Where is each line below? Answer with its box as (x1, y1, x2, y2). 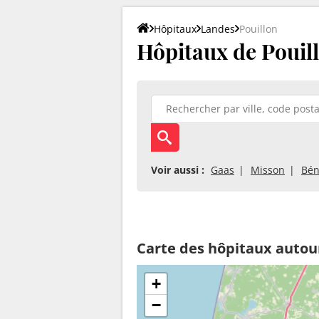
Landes (201, 21, 235, 36)
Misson (251, 162, 285, 177)
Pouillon (239, 21, 278, 36)
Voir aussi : (151, 162, 204, 177)
